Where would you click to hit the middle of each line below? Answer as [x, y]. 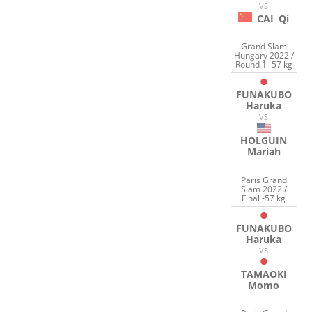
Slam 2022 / [264, 189]
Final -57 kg [264, 198]
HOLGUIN [264, 141]
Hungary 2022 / [264, 56]
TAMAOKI [264, 274]
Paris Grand [264, 180]
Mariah [264, 152]
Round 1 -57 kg [264, 65]
